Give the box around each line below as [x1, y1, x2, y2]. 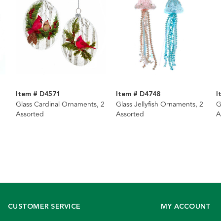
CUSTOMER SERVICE [8, 201, 80, 213]
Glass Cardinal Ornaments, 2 [15, 99, 105, 110]
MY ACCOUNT [160, 201, 211, 213]
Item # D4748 [115, 89, 160, 100]
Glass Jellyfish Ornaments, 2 [115, 99, 203, 110]
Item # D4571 [15, 89, 60, 100]
